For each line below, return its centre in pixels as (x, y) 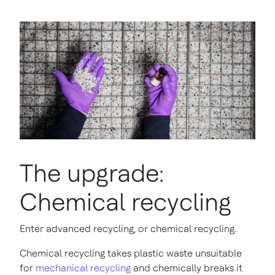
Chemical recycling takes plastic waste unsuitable (131, 253)
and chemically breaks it (187, 268)
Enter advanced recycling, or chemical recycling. (128, 228)
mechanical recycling (83, 268)
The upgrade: (92, 173)
